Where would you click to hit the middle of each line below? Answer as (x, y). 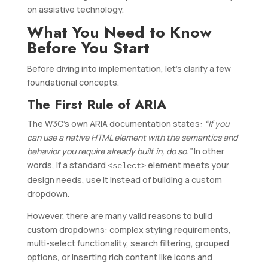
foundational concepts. (73, 83)
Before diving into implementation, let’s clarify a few (129, 69)
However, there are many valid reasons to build (119, 216)
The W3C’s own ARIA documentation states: (115, 124)
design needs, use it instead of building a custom (124, 180)
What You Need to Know (119, 33)
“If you (217, 124)
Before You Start (88, 48)
